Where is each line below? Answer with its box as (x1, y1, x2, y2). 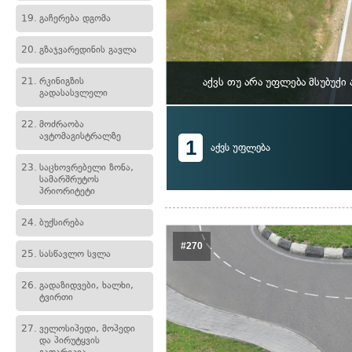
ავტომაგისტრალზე (39, 130, 121, 141)
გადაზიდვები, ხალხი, (39, 280, 134, 291)
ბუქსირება (39, 217, 84, 228)
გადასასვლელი (39, 87, 108, 98)
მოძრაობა (39, 119, 84, 130)
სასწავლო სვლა (39, 248, 111, 259)
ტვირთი (39, 291, 73, 302)
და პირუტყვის (39, 335, 100, 346)
